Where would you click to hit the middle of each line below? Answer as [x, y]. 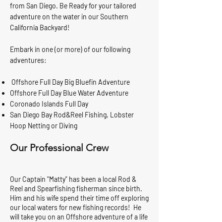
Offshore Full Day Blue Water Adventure [69, 93]
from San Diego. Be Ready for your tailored [73, 6]
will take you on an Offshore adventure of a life [79, 217]
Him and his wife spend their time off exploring [79, 198]
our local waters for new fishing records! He [76, 207]
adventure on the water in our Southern [69, 17]
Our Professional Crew [59, 148]
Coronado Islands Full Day [49, 104]
